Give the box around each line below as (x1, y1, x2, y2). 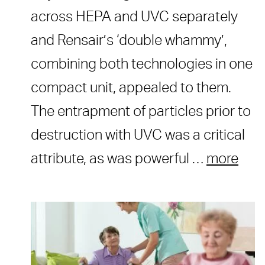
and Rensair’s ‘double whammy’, (31, 34, 227, 49)
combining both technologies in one (31, 57, 253, 72)
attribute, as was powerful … (31, 152, 206, 167)
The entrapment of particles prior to (31, 105, 251, 119)
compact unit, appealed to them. (31, 81, 231, 96)
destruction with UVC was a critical (31, 128, 245, 143)
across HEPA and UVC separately (31, 10, 238, 25)
